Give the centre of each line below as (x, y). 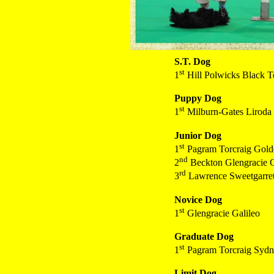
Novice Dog (198, 199)
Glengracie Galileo (222, 213)
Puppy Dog (198, 98)
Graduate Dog (204, 236)
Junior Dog (198, 135)
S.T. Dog (192, 61)
